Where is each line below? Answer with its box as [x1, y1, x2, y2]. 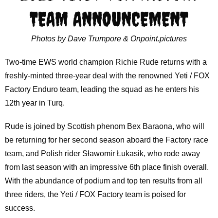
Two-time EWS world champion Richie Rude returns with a [4, 58, 207, 67]
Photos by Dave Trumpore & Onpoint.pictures [31, 35, 187, 43]
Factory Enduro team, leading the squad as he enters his [4, 85, 199, 94]
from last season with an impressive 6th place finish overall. [4, 163, 209, 172]
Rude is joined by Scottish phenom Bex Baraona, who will [4, 122, 204, 131]
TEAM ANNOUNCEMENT [30, 7, 188, 31]
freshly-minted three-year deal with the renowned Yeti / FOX [4, 72, 210, 80]
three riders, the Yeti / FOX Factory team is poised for [4, 190, 186, 199]
